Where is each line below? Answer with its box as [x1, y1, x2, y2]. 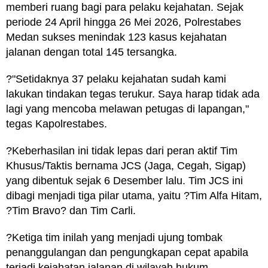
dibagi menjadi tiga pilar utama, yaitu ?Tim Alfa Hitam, [6, 190, 262, 202]
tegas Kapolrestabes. [6, 118, 107, 130]
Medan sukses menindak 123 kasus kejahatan [6, 31, 227, 43]
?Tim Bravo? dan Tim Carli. [6, 205, 136, 217]
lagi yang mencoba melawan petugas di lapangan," [6, 103, 249, 115]
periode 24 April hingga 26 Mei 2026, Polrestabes [6, 16, 241, 28]
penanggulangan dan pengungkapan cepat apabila [6, 246, 248, 258]
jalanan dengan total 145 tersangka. [6, 46, 177, 58]
